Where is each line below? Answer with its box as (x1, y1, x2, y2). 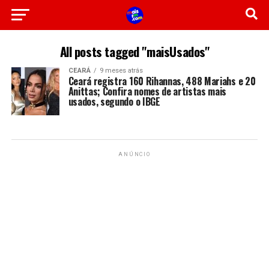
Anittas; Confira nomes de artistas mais (68, 84, 227, 98)
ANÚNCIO (118, 151, 151, 157)
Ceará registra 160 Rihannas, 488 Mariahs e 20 (68, 74, 256, 88)
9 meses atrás (99, 67, 143, 74)
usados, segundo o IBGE (68, 94, 160, 109)
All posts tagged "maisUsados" (59, 42, 210, 61)
